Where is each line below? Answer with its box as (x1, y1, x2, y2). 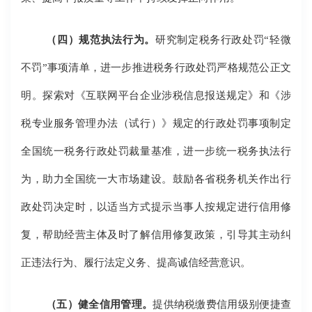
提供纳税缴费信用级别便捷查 (153, 298, 291, 311)
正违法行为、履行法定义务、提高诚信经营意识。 (21, 256, 251, 269)
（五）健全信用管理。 (46, 298, 153, 311)
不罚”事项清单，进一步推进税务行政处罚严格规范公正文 (21, 61, 291, 74)
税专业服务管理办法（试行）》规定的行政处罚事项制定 (21, 117, 291, 130)
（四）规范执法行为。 (46, 33, 155, 46)
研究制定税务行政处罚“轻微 (155, 33, 291, 46)
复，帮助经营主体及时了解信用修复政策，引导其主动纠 (21, 228, 291, 241)
